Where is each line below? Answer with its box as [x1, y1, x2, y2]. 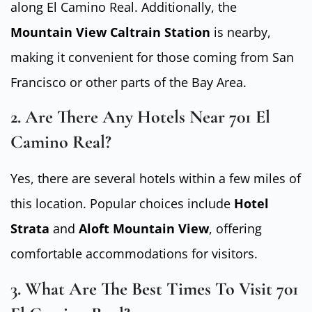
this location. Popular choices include [10, 195, 234, 212]
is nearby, [210, 23, 271, 40]
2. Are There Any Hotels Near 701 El [10, 106, 270, 128]
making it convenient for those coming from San [10, 48, 294, 65]
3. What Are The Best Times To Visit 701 [10, 277, 299, 299]
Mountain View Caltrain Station [10, 23, 210, 40]
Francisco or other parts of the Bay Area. [10, 73, 247, 91]
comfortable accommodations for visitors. [10, 245, 258, 263]
